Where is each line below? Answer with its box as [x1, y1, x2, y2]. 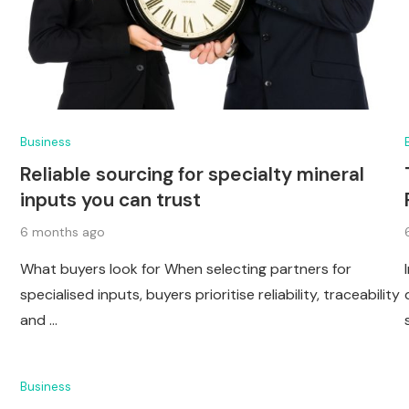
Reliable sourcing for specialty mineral [20, 161, 364, 187]
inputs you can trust [20, 186, 201, 213]
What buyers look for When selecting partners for [20, 258, 351, 278]
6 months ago [20, 223, 105, 240]
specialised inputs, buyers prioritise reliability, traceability [20, 284, 400, 304]
